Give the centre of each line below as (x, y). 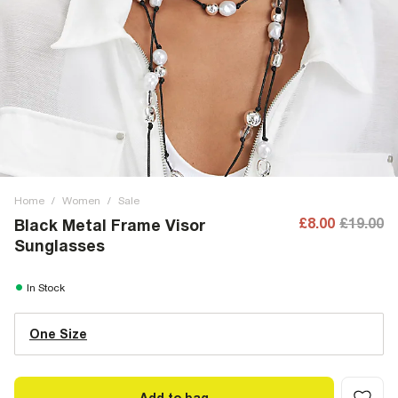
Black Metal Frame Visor (110, 225)
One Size (58, 334)
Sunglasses (60, 246)
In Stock (46, 288)
